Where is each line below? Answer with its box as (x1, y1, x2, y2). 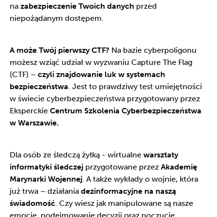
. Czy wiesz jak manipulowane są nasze (55, 199, 193, 208)
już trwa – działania (10, 186, 81, 196)
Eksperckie (10, 106, 50, 115)
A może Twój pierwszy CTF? (10, 46, 109, 55)
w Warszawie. (10, 118, 59, 127)
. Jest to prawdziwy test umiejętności (68, 82, 202, 91)
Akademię (161, 162, 197, 171)
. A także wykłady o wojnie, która (82, 174, 198, 184)
